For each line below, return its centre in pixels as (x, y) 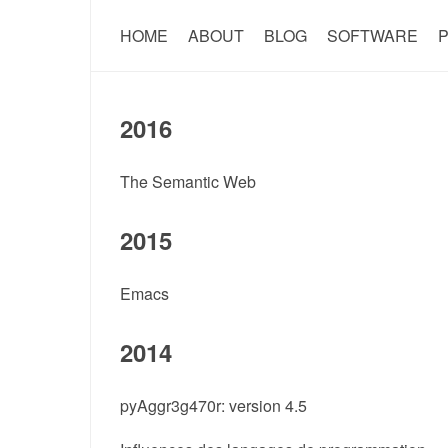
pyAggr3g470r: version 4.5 (213, 405)
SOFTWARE (372, 35)
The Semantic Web (187, 181)
